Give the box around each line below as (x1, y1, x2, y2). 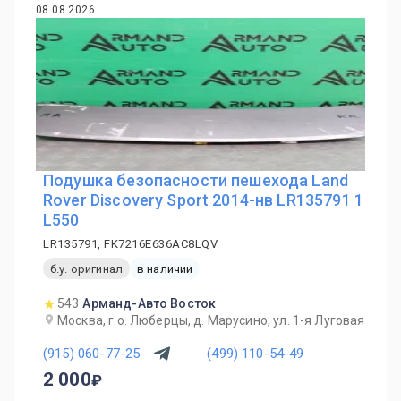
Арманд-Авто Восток (82, 296, 217, 311)
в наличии (136, 261, 193, 276)
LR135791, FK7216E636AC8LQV (43, 237, 218, 251)
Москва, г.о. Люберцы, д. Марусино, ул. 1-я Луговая (57, 313, 365, 328)
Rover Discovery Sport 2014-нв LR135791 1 (43, 191, 363, 209)
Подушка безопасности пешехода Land (43, 171, 349, 190)
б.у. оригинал (50, 261, 123, 276)
